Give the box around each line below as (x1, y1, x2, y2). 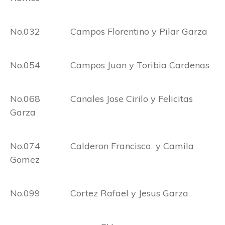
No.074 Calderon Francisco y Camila (10, 140, 194, 152)
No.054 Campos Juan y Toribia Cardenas (10, 59, 209, 71)
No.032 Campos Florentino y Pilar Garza (10, 26, 207, 38)
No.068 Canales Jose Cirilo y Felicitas (10, 93, 193, 105)
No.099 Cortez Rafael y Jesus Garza (10, 187, 188, 199)
